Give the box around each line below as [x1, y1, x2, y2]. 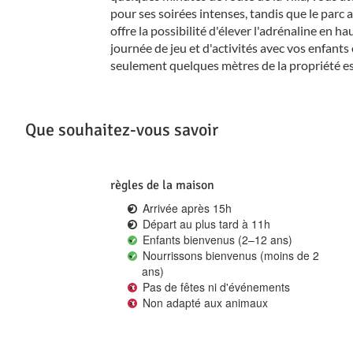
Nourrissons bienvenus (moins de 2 [139, 247, 319, 263]
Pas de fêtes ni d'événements [139, 278, 290, 295]
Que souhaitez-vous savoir [25, 118, 218, 140]
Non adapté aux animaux [139, 294, 268, 310]
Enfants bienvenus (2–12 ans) [139, 231, 292, 247]
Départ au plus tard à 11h [139, 215, 270, 232]
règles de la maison [110, 176, 215, 193]
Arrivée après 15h [139, 199, 232, 216]
